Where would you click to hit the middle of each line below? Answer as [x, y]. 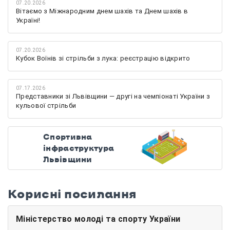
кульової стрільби [46, 106]
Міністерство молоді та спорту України [98, 219]
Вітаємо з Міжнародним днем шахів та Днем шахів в [102, 11]
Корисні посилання [72, 194]
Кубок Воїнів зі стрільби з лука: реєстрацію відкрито [103, 59]
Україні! [28, 21]
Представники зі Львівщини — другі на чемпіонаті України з [113, 97]
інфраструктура [79, 148]
